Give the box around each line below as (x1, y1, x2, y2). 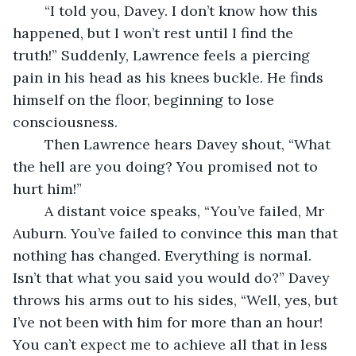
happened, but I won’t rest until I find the (13, 23, 297, 42)
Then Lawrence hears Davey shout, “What (29, 134, 44, 153)
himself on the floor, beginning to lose (13, 90, 278, 109)
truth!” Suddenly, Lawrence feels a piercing (13, 45, 314, 64)
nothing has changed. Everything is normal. (13, 246, 315, 265)
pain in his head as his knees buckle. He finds (13, 68, 327, 87)
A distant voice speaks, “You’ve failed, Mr (29, 201, 44, 220)
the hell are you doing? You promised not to (13, 157, 322, 176)
